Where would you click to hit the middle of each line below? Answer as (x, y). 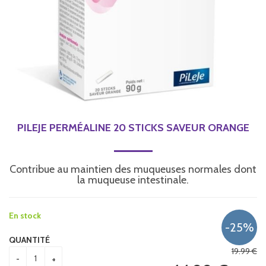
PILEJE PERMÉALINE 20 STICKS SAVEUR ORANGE (133, 127)
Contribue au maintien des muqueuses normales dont (133, 169)
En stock (25, 215)
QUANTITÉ (29, 240)
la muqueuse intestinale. (133, 180)
